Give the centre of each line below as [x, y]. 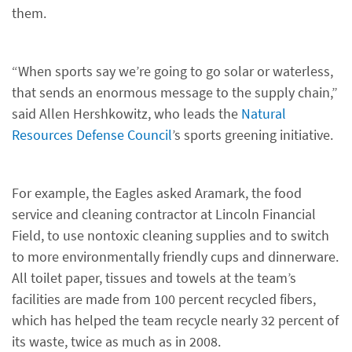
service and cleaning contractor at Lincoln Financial [164, 214]
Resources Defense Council [92, 135]
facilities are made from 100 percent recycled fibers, [164, 299]
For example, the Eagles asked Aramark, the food [157, 193]
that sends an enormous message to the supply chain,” [175, 92]
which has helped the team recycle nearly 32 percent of [175, 320]
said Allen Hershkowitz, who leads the [126, 114]
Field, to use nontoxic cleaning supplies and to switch [170, 235]
